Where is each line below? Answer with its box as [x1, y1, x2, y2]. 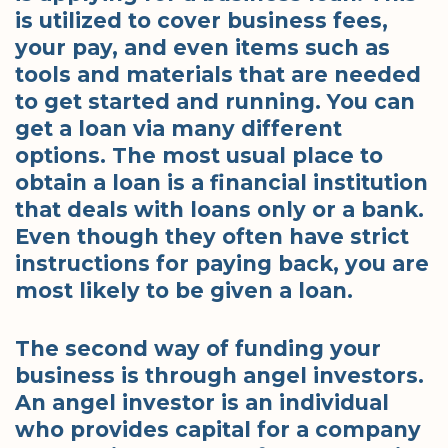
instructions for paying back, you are [15, 250, 429, 276]
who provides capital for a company [15, 417, 421, 443]
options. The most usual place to [15, 142, 383, 168]
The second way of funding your [15, 336, 381, 362]
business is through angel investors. [15, 363, 424, 389]
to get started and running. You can [15, 88, 415, 114]
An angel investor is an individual [15, 390, 389, 416]
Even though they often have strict [15, 223, 409, 249]
